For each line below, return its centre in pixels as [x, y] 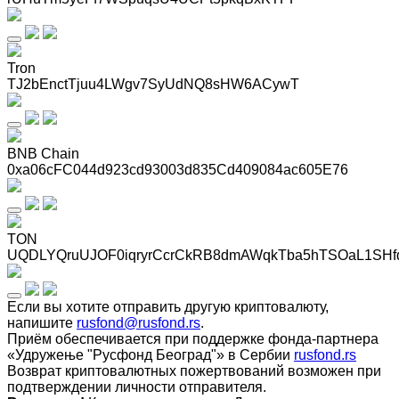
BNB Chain [43, 153]
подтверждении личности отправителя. [137, 387]
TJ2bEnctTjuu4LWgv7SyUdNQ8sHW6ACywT [153, 84]
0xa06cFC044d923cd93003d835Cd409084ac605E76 [178, 169]
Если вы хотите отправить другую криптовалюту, [168, 306]
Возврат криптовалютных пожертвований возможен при [194, 370]
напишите [42, 322]
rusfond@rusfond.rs [138, 322]
